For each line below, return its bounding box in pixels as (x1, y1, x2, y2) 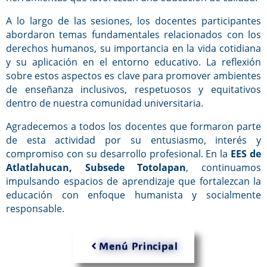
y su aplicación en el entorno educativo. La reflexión (6, 55, 261, 69)
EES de (231, 147, 261, 160)
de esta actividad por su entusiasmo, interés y (6, 133, 261, 147)
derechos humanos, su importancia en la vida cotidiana (6, 42, 261, 55)
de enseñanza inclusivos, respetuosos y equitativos (6, 83, 261, 96)
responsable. (6, 202, 64, 215)
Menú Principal (99, 248, 178, 261)
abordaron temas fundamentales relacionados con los (6, 28, 261, 41)
